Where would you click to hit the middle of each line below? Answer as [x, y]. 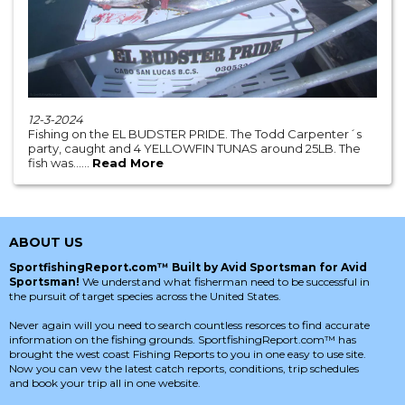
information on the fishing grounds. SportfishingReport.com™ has [183, 340]
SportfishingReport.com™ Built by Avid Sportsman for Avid [188, 268]
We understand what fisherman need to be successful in [226, 282]
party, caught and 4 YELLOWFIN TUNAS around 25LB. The [194, 149]
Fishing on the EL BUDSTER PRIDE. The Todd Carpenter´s [195, 134]
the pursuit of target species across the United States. [145, 297]
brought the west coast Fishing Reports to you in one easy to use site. [188, 354]
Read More [128, 163]
